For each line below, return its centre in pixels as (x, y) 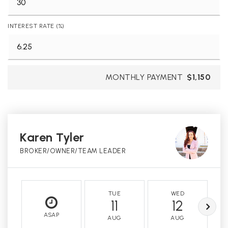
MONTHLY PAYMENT (144, 77)
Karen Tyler (52, 137)
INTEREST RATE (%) (36, 26)
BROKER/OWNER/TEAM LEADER (73, 151)
